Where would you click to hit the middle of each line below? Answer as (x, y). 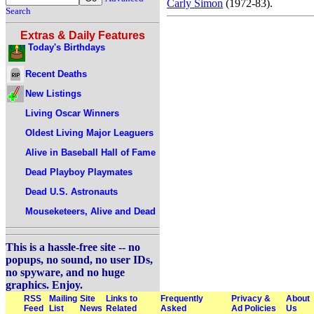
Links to (122, 299)
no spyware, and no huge (65, 272)
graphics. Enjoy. (44, 285)
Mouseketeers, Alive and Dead (90, 211)
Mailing (63, 299)
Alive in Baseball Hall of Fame (90, 152)
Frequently (182, 299)
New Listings (53, 93)
